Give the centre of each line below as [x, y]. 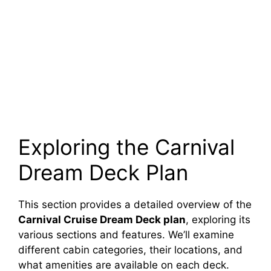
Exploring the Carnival [126, 147]
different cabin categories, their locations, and [130, 250]
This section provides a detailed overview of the [135, 204]
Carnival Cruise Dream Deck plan [102, 220]
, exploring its [218, 220]
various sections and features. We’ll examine [126, 235]
